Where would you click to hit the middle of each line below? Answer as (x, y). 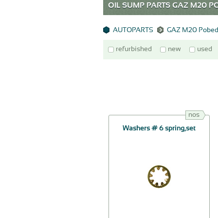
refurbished (134, 49)
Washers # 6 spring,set (159, 129)
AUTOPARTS (133, 30)
